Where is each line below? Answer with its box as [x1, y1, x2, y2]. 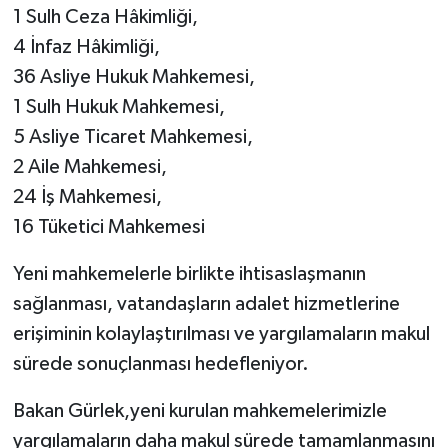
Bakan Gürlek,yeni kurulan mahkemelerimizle [12, 400, 387, 421]
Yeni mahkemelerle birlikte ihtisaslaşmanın [12, 263, 366, 284]
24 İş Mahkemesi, [12, 186, 162, 207]
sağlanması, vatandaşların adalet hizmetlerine [12, 293, 400, 314]
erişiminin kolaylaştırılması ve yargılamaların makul [12, 323, 430, 344]
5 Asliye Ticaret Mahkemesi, [12, 126, 253, 147]
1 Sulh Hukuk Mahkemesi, [12, 96, 225, 117]
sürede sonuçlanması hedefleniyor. [12, 353, 309, 374]
